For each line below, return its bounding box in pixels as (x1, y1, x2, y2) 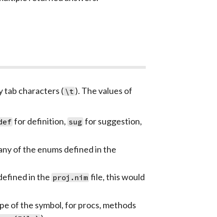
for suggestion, (83, 116, 142, 127)
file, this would (89, 171, 145, 183)
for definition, (13, 116, 68, 127)
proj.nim (53, 173, 88, 183)
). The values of (75, 85, 132, 96)
